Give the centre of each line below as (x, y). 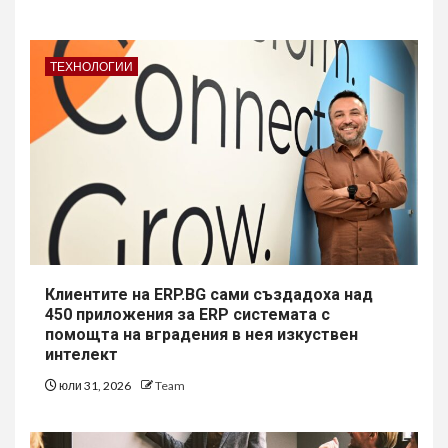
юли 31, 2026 (95, 385)
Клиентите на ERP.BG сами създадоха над (209, 294)
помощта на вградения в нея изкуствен (201, 334)
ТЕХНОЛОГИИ (91, 66)
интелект (81, 354)
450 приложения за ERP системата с (187, 314)
